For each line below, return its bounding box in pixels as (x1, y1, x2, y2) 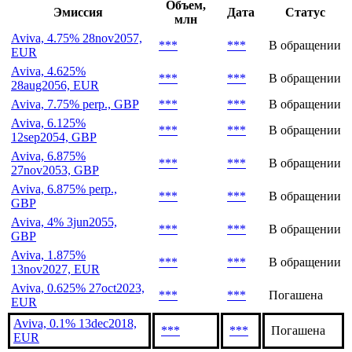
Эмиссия (53, 5, 103, 19)
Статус (284, 5, 325, 19)
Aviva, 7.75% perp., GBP (11, 97, 139, 111)
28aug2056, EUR (11, 78, 99, 92)
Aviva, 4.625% (11, 64, 86, 78)
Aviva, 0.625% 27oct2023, (11, 280, 145, 295)
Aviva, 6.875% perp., (11, 181, 117, 196)
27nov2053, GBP (11, 163, 99, 177)
